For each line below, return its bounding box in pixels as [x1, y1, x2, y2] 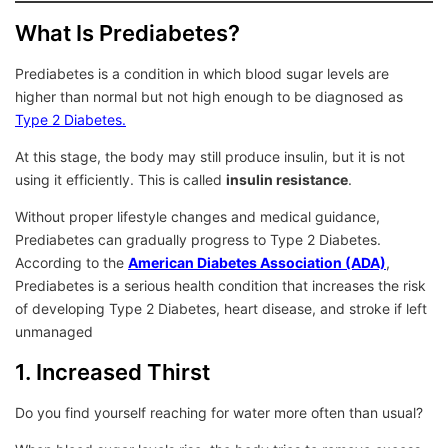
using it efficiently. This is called [15, 171, 226, 188]
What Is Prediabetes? [15, 20, 240, 46]
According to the [15, 254, 128, 271]
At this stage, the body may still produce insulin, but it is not [15, 148, 405, 165]
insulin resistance [226, 171, 348, 188]
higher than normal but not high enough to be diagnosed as [15, 88, 403, 105]
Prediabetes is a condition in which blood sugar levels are [15, 65, 389, 82]
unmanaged [15, 323, 93, 340]
